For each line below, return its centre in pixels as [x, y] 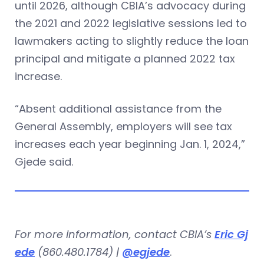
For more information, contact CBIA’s [115, 234]
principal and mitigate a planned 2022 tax [125, 58]
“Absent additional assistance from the [118, 108]
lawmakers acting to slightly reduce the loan [132, 41]
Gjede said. [44, 161]
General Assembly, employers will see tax [123, 126]
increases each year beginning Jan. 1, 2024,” [130, 144]
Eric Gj [231, 234]
